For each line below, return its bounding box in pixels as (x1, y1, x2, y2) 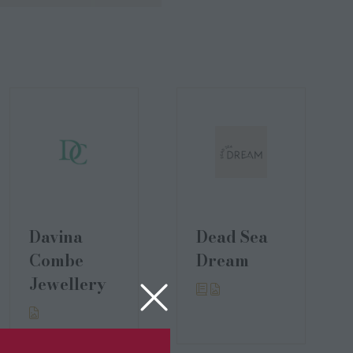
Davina (29, 225, 83, 249)
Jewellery (29, 272, 106, 296)
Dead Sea (196, 225, 268, 249)
